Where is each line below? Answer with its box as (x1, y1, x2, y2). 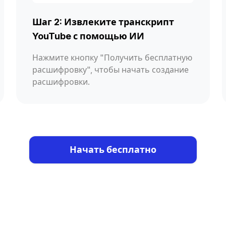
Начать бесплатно (70, 144, 156, 155)
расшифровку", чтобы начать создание (32, 64, 189, 75)
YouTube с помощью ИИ (32, 30, 144, 41)
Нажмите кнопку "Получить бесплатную (32, 52, 192, 63)
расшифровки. (32, 76, 90, 87)
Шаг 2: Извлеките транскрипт (32, 16, 174, 27)
